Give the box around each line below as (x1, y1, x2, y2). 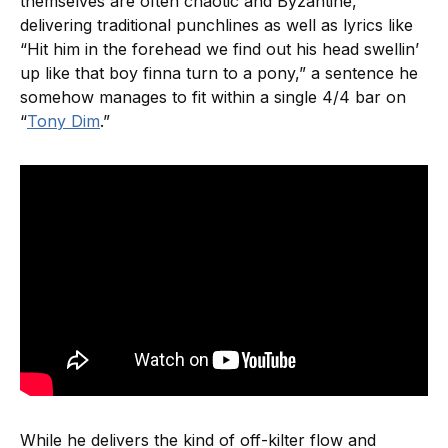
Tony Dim (27, 111, 100, 132)
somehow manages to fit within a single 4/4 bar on (20, 87, 406, 108)
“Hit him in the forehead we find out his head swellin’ (20, 39, 419, 60)
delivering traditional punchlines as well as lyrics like (20, 15, 413, 36)
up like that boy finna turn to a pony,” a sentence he (20, 63, 418, 84)
